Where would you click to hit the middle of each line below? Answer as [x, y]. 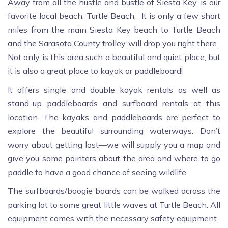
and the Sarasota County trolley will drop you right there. [114, 44]
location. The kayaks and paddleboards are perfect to [114, 117]
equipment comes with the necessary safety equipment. [113, 219]
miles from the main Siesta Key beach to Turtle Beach [114, 30]
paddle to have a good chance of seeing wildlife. [98, 172]
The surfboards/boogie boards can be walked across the [114, 191]
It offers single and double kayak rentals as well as [114, 90]
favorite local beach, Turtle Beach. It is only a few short [114, 16]
